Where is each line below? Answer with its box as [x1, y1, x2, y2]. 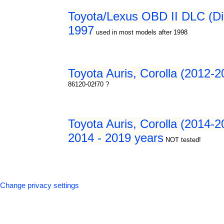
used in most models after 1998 [96, 28, 188, 36]
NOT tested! [165, 135, 201, 143]
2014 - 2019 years [68, 130, 164, 144]
